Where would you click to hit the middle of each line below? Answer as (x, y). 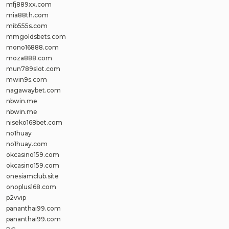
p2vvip (16, 198)
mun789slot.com (33, 69)
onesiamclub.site (32, 176)
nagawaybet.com (33, 90)
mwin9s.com (27, 79)
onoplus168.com (31, 187)
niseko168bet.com (34, 122)
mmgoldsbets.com (36, 37)
